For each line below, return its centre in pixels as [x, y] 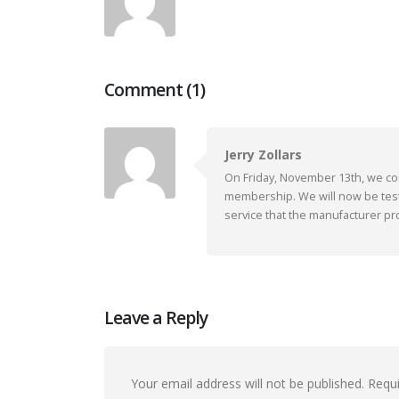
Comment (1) [155, 89]
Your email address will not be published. [248, 383]
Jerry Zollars [263, 154]
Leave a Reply [156, 317]
